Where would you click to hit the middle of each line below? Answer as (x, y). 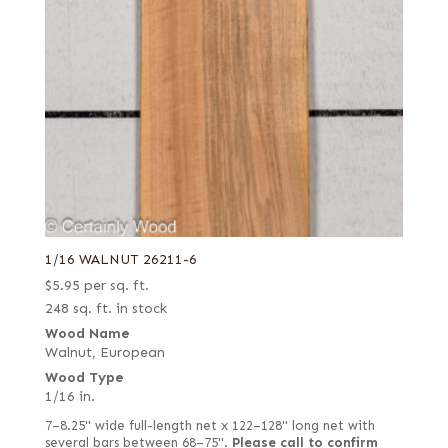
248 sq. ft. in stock (105, 308)
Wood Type (84, 377)
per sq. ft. (116, 285)
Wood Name (87, 333)
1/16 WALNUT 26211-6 (120, 259)
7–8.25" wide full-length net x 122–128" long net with (209, 425)
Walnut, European (104, 352)
